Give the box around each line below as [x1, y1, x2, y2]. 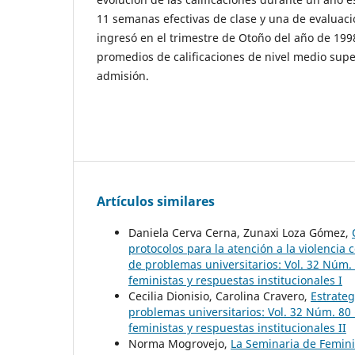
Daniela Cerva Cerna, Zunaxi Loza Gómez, [128, 224, 352, 240]
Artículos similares [97, 192, 215, 210]
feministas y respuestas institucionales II [128, 319, 346, 335]
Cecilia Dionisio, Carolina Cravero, [128, 288, 311, 303]
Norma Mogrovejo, [128, 335, 231, 351]
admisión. [97, 67, 149, 83]
